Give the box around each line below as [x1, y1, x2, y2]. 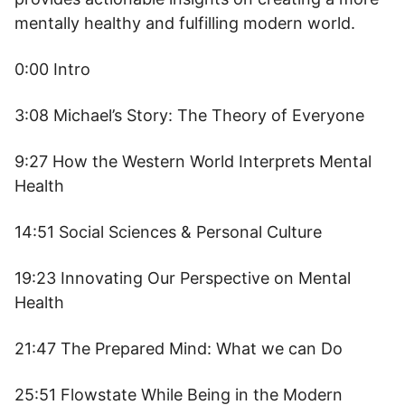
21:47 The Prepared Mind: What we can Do [14, 339, 343, 358]
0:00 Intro [14, 60, 90, 79]
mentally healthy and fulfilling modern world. [14, 14, 355, 33]
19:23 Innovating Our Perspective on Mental [14, 268, 351, 287]
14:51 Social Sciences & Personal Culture [14, 222, 322, 241]
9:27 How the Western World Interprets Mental [14, 152, 372, 171]
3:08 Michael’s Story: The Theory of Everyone [14, 106, 364, 125]
